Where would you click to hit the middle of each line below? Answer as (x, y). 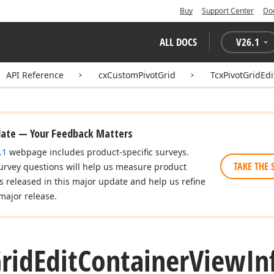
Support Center (228, 11)
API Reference (35, 75)
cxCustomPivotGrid (137, 75)
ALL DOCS (178, 42)
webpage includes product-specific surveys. (98, 152)
